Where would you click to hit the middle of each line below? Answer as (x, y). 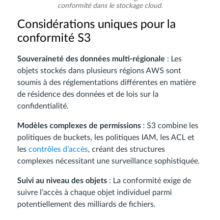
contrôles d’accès (58, 149)
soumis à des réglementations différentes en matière (107, 82)
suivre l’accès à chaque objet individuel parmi (95, 192)
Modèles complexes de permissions (79, 125)
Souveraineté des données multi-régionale (91, 59)
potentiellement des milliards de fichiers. (86, 204)
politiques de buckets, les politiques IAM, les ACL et (106, 137)
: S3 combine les (170, 125)
